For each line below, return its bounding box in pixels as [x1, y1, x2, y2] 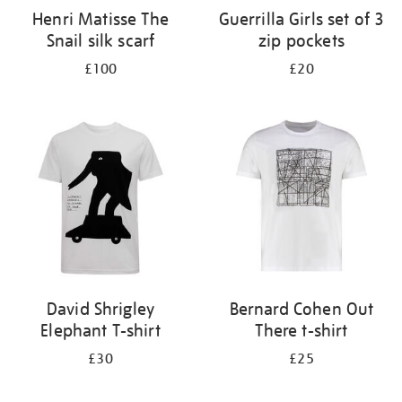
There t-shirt [255, 319, 348, 341]
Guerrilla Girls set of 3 [218, 8, 385, 30]
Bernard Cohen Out [229, 298, 374, 319]
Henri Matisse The [32, 8, 169, 30]
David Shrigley [46, 298, 155, 319]
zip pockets [258, 30, 345, 51]
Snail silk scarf [46, 30, 155, 51]
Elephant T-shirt [40, 319, 161, 341]
